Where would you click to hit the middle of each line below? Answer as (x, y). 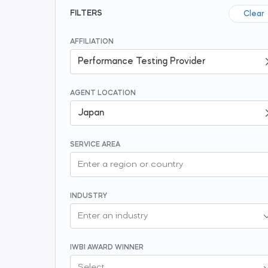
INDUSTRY (89, 196)
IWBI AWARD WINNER (107, 248)
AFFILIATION (92, 42)
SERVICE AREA (95, 145)
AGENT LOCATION (103, 93)
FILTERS (86, 13)
